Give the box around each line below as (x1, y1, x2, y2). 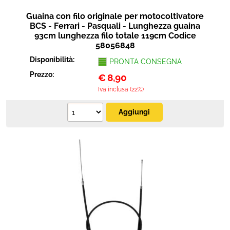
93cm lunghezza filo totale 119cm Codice (34, 31, 196, 41)
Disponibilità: (30, 55, 76, 64)
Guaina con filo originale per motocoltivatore (26, 11, 204, 21)
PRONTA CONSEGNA (109, 57, 182, 66)
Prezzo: (30, 70, 56, 79)
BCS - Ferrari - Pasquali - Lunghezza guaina (30, 21, 200, 31)
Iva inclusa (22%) (98, 86, 144, 93)
